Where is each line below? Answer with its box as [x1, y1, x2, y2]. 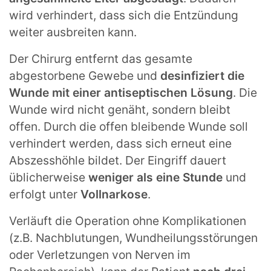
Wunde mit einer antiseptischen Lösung [9, 85, 233, 100]
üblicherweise [9, 169, 88, 184]
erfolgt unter [9, 186, 80, 201]
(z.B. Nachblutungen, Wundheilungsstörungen [9, 230, 258, 245]
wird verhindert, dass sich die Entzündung [9, 7, 238, 22]
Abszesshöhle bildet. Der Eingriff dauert [9, 152, 226, 168]
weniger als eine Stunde [88, 169, 223, 184]
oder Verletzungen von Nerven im [9, 247, 191, 262]
